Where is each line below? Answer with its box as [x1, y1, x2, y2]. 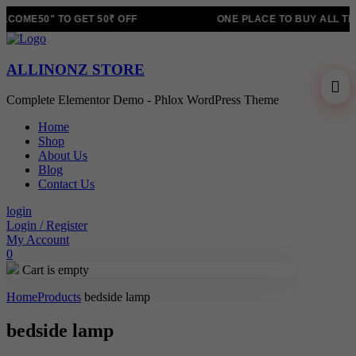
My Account [6, 233, 69, 247]
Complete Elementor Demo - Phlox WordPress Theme [6, 93, 279, 107]
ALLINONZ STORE [6, 60, 145, 78]
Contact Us [38, 177, 95, 192]
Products [37, 290, 81, 304]
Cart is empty [19, 263, 89, 277]
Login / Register [6, 219, 87, 233]
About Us [38, 149, 87, 163]
